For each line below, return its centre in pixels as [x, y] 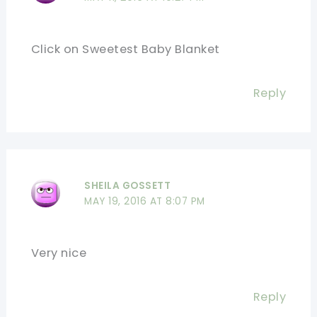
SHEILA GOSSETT [128, 186]
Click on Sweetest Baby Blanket [125, 49]
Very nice [59, 253]
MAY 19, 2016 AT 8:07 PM [145, 202]
